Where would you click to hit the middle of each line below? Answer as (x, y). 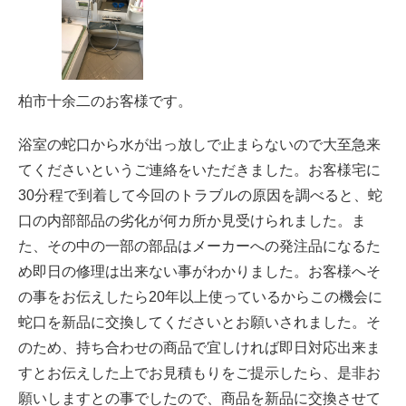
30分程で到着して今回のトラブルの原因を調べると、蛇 (200, 195)
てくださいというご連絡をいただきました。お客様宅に (199, 170)
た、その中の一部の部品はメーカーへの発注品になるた (199, 246)
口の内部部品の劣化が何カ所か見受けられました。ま (192, 221)
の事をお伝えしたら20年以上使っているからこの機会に (200, 297)
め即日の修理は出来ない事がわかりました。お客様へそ (199, 271)
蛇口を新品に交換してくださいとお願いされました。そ (199, 322)
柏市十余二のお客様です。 (105, 101)
